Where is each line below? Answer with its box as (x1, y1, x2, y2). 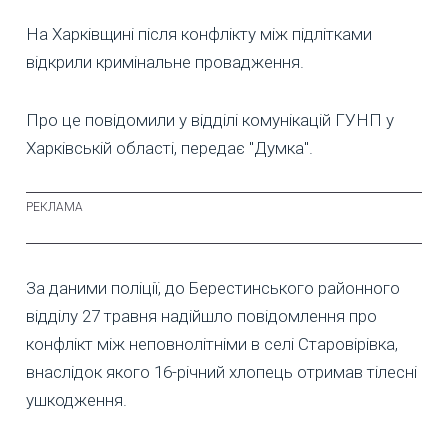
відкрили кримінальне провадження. (26, 52, 304, 73)
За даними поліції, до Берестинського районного (26, 278, 400, 299)
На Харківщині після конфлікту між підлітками (26, 24, 372, 45)
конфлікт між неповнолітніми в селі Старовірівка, (26, 334, 398, 355)
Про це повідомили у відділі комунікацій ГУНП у (26, 110, 394, 131)
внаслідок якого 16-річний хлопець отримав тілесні (26, 362, 417, 383)
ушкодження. (26, 390, 127, 411)
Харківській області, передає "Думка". (26, 138, 313, 159)
